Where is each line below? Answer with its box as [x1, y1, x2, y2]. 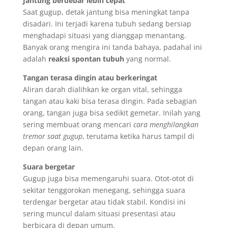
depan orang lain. [22, 142, 83, 153]
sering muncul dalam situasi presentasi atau [22, 208, 176, 218]
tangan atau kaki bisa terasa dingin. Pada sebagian [22, 96, 197, 106]
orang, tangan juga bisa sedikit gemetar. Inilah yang [22, 107, 201, 118]
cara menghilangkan [133, 119, 198, 129]
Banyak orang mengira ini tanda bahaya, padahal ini [22, 42, 202, 52]
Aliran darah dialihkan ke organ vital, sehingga [22, 84, 182, 94]
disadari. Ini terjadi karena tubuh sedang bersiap [22, 18, 191, 28]
